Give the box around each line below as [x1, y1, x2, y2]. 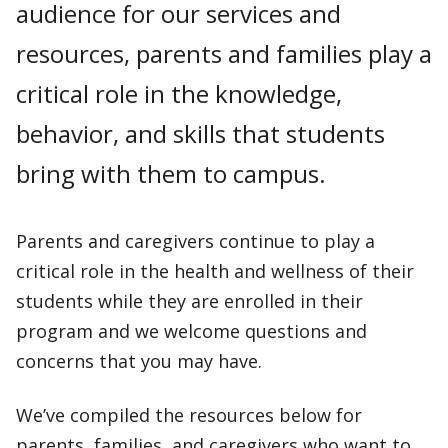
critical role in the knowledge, [16, 77, 342, 110]
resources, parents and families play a [16, 37, 432, 70]
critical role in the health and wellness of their [16, 259, 414, 283]
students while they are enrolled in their [16, 289, 363, 313]
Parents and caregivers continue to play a [16, 229, 375, 253]
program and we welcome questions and [16, 319, 367, 343]
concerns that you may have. [16, 349, 262, 373]
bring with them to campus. [16, 157, 332, 190]
